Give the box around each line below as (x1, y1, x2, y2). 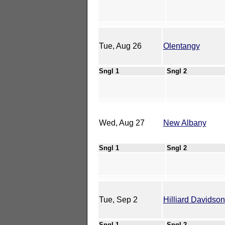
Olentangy (163, 41, 200, 50)
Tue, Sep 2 (98, 195, 138, 204)
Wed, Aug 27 (98, 118, 145, 127)
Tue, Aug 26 (98, 41, 142, 50)
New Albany (163, 118, 206, 127)
